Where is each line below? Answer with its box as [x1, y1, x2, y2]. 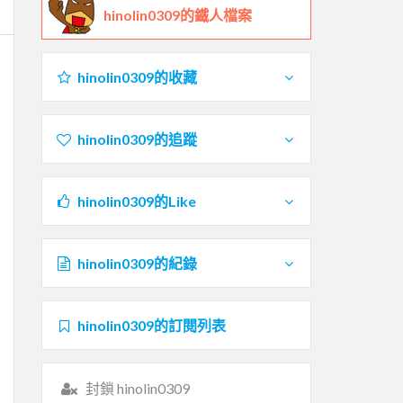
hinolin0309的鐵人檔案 [103, 5, 252, 23]
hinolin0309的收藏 [76, 67, 197, 85]
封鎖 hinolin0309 [85, 379, 190, 397]
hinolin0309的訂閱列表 [76, 316, 226, 334]
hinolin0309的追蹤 [76, 130, 197, 148]
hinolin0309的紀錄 [76, 254, 197, 272]
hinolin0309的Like [76, 192, 196, 210]
